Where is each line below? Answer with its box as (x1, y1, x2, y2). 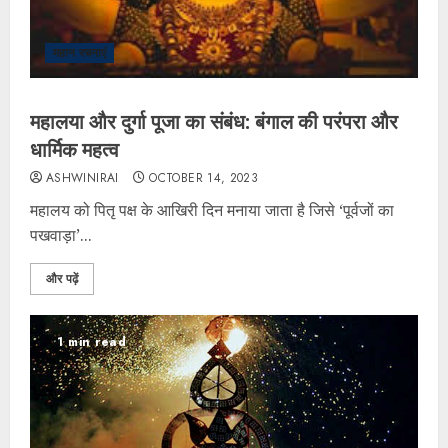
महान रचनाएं (53, 44, 106, 63)
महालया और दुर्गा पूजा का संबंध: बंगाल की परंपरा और (30, 108, 398, 136)
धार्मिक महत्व (30, 136, 119, 164)
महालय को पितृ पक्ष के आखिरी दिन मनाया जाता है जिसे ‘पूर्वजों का (30, 199, 394, 222)
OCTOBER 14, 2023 (149, 169, 259, 188)
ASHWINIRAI (46, 169, 119, 188)
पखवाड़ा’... (30, 224, 92, 247)
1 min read (57, 333, 126, 352)
